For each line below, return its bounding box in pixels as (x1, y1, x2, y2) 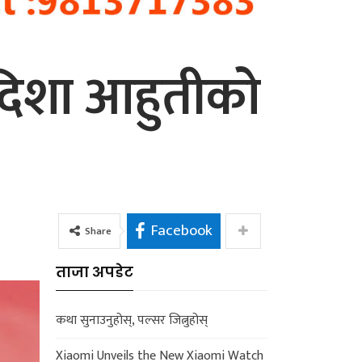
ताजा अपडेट (55, 261, 133, 282)
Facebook (150, 217, 213, 243)
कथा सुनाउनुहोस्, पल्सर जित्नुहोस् (55, 309, 208, 331)
